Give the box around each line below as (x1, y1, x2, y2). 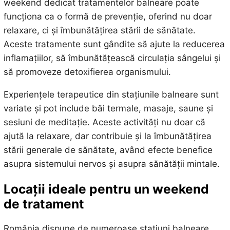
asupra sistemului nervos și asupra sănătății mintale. (3, 159, 220, 169)
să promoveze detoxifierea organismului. (3, 67, 171, 78)
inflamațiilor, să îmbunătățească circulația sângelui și (3, 53, 221, 64)
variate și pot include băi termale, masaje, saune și (3, 103, 213, 114)
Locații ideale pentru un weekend (3, 181, 209, 197)
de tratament (3, 196, 84, 212)
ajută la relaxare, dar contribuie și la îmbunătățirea (3, 131, 212, 142)
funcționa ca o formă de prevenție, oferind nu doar (3, 11, 212, 22)
